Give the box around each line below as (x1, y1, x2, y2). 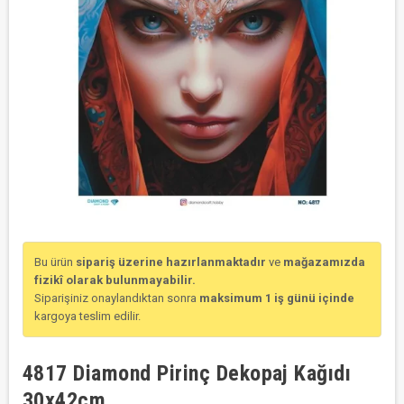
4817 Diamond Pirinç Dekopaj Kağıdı (23, 361, 352, 386)
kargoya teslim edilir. (34, 309, 141, 323)
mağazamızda (283, 255, 365, 269)
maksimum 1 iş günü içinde (199, 291, 354, 305)
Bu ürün (34, 255, 76, 269)
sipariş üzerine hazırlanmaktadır (76, 255, 266, 269)
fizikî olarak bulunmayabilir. (34, 273, 196, 287)
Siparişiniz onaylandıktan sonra (34, 291, 199, 305)
